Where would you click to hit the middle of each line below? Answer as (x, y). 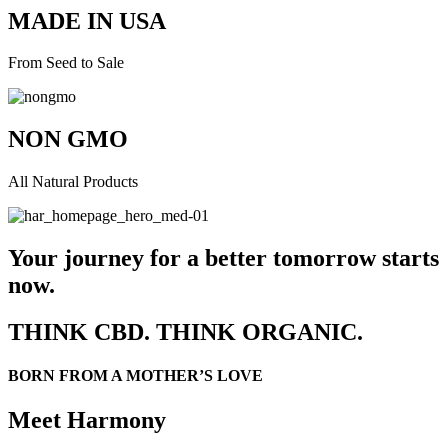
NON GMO (68, 139)
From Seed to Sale (66, 63)
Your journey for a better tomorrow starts (223, 258)
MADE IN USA (87, 20)
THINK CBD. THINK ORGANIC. (185, 332)
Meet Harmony (87, 419)
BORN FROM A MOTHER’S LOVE (135, 376)
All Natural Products (73, 182)
